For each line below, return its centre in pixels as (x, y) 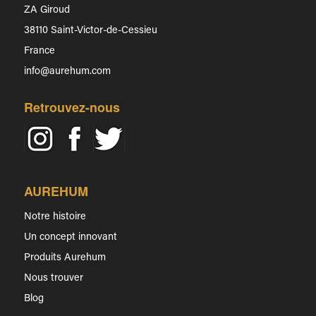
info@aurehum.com (67, 71)
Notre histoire (55, 217)
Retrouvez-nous (72, 107)
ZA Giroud (47, 10)
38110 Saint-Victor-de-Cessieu (90, 30)
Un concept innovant (70, 238)
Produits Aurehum (65, 258)
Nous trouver (53, 279)
